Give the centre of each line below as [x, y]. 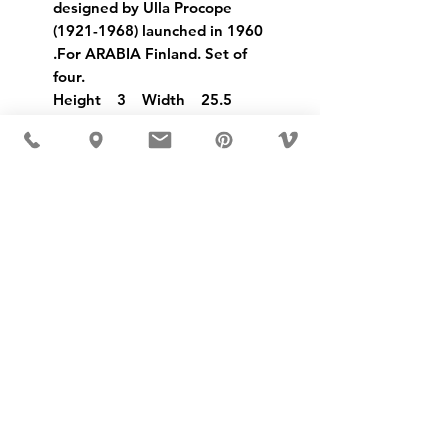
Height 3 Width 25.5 [142, 99]
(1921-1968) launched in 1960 [158, 30]
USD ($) [59, 188]
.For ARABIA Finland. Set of [150, 53]
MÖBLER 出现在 [156, 312]
